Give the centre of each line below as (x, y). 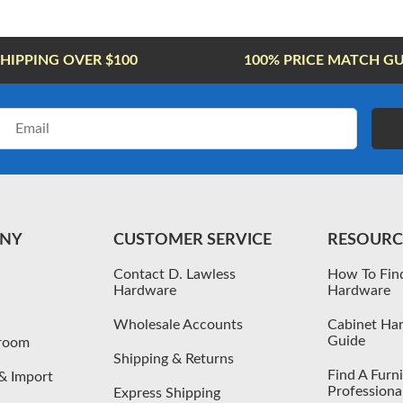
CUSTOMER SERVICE (192, 240)
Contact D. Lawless (174, 274)
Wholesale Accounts (178, 324)
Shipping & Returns (173, 358)
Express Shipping (166, 393)
